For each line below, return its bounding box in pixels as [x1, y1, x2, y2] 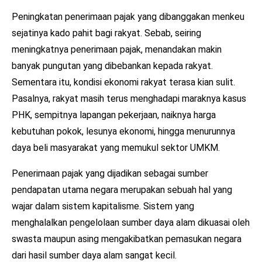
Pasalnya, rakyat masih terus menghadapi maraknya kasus [12, 92, 246, 104]
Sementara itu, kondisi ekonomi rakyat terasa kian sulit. [12, 76, 235, 88]
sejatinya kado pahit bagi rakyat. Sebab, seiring [12, 27, 201, 39]
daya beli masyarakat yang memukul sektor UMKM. [12, 142, 220, 153]
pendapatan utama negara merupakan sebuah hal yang [12, 184, 232, 195]
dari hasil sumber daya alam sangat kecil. [12, 249, 177, 261]
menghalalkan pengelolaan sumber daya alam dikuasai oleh [12, 216, 250, 228]
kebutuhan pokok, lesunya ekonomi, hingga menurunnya [12, 125, 235, 137]
